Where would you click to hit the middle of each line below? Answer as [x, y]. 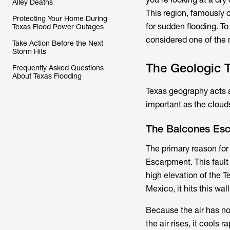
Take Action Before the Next [58, 43]
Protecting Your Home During [60, 18]
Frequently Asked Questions [58, 68]
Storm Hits [29, 51]
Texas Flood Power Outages [58, 27]
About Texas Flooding [47, 76]
